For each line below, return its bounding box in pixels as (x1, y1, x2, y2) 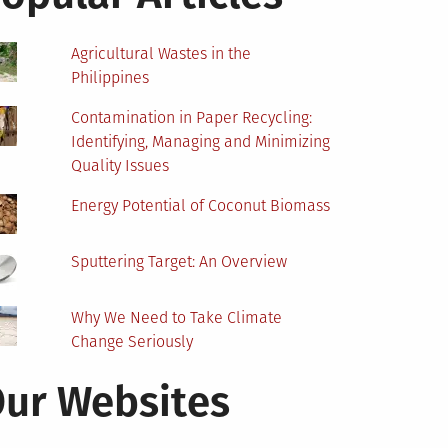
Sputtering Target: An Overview (71, 252, 288, 272)
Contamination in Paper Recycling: (71, 108, 313, 128)
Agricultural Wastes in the (71, 44, 252, 64)
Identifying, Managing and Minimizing (71, 132, 331, 152)
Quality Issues (71, 156, 170, 176)
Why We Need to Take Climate (71, 308, 283, 328)
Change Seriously (71, 332, 194, 352)
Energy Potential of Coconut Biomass (71, 196, 331, 216)
